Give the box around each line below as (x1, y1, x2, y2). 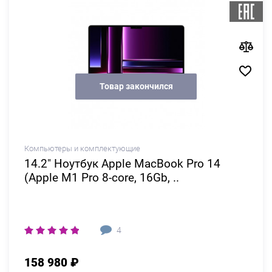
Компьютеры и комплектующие (24, 144, 140, 153)
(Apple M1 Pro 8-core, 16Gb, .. (24, 171, 179, 185)
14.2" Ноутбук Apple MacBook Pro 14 (24, 157, 220, 171)
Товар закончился (99, 81, 173, 91)
